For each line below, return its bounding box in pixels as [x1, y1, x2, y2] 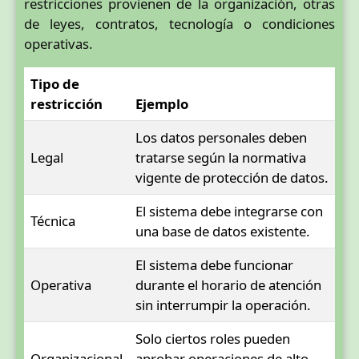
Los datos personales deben [135, 127, 307, 147]
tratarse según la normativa [135, 147, 306, 167]
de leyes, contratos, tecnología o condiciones [24, 14, 335, 33]
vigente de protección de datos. [135, 167, 329, 187]
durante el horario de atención [135, 275, 321, 294]
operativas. [24, 34, 93, 53]
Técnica [30, 211, 75, 230]
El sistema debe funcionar [135, 255, 293, 274]
